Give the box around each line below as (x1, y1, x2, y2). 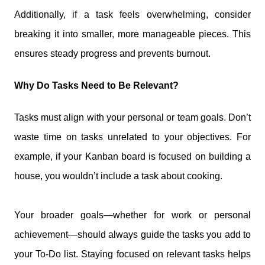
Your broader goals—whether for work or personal (14, 210, 251, 221)
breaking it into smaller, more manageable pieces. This (14, 28, 251, 39)
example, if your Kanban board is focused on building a (14, 151, 251, 162)
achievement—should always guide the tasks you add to (14, 230, 251, 240)
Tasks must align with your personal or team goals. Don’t (14, 112, 251, 123)
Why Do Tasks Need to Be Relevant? (14, 80, 179, 91)
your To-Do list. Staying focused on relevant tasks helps (14, 249, 251, 260)
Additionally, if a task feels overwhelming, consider (14, 9, 251, 20)
